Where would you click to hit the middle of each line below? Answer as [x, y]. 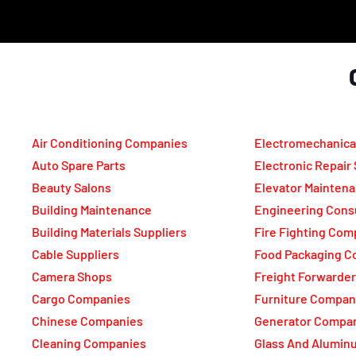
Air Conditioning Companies [110, 143]
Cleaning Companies [89, 343]
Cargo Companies [81, 299]
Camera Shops [72, 277]
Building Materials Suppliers [109, 232]
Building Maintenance [92, 210]
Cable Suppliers [75, 254]
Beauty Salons [72, 188]
